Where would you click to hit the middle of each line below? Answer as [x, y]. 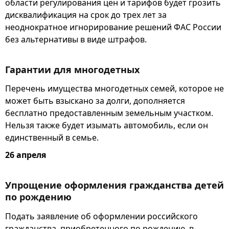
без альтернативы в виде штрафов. [76, 39]
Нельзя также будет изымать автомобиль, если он [107, 125]
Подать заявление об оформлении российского [101, 216]
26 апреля [26, 155]
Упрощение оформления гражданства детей [114, 185]
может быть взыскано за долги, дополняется [95, 101]
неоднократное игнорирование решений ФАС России [113, 27]
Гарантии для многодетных [72, 69]
